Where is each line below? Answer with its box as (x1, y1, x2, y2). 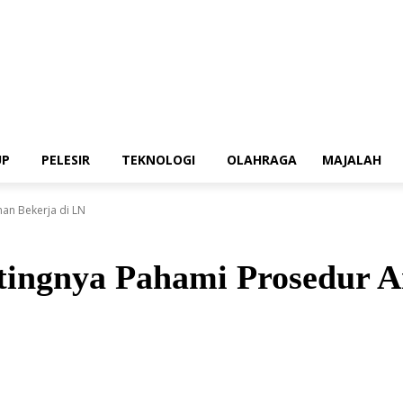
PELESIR (41, 151, 90, 168)
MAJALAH (322, 151, 381, 168)
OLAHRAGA (227, 151, 297, 168)
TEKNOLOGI (121, 151, 195, 168)
